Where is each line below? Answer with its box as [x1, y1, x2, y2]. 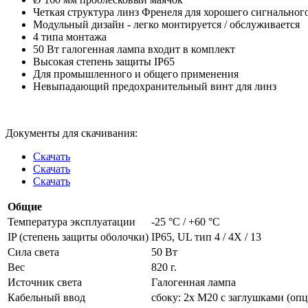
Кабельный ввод [8, 291, 85, 303]
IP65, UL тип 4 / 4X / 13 [151, 230, 261, 243]
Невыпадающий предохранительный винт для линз [33, 80, 276, 92]
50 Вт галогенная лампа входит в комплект [33, 43, 235, 55]
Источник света [8, 276, 82, 288]
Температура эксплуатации [8, 215, 135, 228]
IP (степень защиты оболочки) [8, 230, 148, 243]
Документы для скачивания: [5, 126, 137, 139]
